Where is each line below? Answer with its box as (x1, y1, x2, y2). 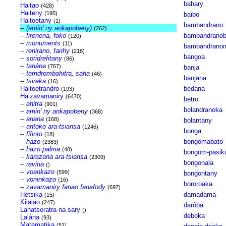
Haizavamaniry (20, 92, 64, 100)
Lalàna (20, 213, 39, 221)
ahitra (26, 100, 42, 107)
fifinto (26, 130, 42, 138)
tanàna (26, 62, 46, 70)
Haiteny (20, 9, 42, 17)
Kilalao (20, 198, 40, 206)
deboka (183, 212, 205, 219)
